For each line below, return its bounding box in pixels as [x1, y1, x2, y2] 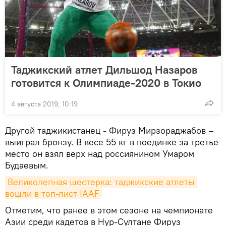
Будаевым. [5, 159, 48, 172]
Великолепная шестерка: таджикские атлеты [8, 176, 195, 188]
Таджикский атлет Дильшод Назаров [11, 63, 197, 77]
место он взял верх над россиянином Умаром [5, 148, 194, 160]
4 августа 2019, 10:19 [11, 99, 78, 109]
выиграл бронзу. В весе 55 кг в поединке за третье [5, 136, 218, 148]
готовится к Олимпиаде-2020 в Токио [11, 76, 201, 90]
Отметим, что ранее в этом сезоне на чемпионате [5, 204, 213, 216]
